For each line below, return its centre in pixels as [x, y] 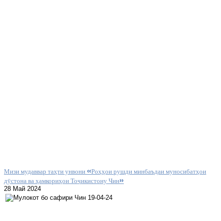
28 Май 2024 [22, 188]
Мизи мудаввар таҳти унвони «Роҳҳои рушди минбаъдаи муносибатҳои [105, 171]
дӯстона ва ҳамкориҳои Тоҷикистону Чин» [64, 180]
